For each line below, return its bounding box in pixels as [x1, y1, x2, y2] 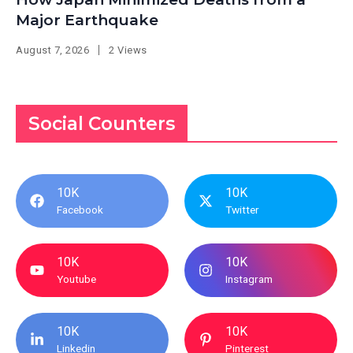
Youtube [57, 273, 96, 286]
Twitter [225, 203, 259, 217]
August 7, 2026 [16, 44, 90, 57]
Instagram [225, 273, 273, 286]
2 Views [109, 44, 147, 57]
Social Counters [28, 113, 176, 136]
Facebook [57, 203, 103, 217]
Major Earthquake [16, 11, 158, 30]
